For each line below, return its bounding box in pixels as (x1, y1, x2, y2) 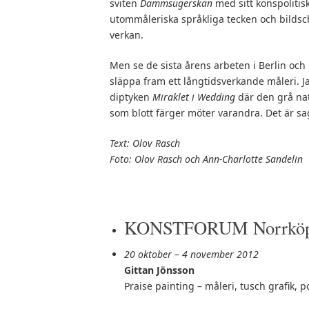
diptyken (110, 90, 152, 104)
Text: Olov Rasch (110, 137, 180, 150)
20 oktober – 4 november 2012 (124, 248, 259, 261)
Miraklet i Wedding (152, 90, 235, 104)
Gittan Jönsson (124, 263, 195, 277)
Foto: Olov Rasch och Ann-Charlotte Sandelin (110, 152, 303, 166)
